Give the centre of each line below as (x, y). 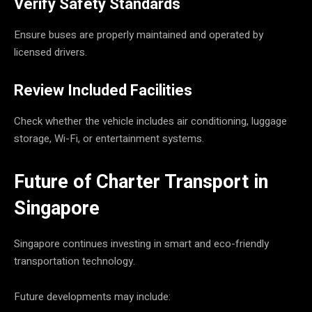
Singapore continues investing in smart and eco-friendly (141, 243)
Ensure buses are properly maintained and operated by (139, 34)
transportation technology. (75, 261)
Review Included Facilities (103, 90)
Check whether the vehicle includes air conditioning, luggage (150, 121)
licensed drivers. (50, 52)
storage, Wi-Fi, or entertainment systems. (109, 138)
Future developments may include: (92, 296)
